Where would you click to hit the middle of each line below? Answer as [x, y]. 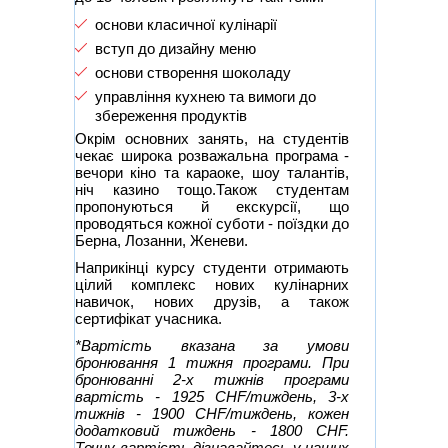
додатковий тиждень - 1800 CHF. [212, 431]
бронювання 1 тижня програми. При [212, 363]
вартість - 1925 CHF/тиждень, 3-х [212, 397]
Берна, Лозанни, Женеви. [161, 241]
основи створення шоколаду [193, 73]
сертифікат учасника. [148, 319]
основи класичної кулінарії [186, 25]
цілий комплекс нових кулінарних [212, 285]
